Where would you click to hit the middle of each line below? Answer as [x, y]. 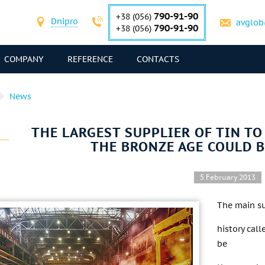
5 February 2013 [227, 177]
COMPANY [24, 59]
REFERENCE [90, 59]
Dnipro [64, 21]
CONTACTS [158, 59]
